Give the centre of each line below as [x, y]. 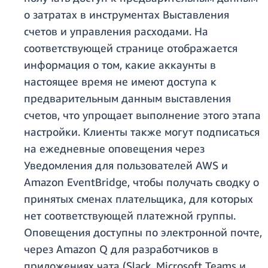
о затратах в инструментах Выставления [127, 15]
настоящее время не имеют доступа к [120, 82]
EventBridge [97, 182]
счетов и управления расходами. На [116, 31]
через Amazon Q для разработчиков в [121, 249]
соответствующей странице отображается [131, 48]
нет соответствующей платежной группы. [130, 216]
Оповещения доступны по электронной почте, [143, 232]
